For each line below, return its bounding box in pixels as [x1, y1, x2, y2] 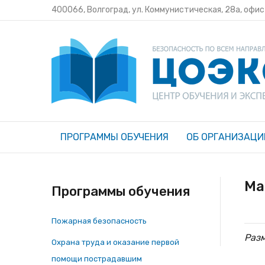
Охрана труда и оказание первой [51, 238, 179, 247]
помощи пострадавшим [51, 254, 142, 263]
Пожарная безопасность [51, 216, 147, 225]
